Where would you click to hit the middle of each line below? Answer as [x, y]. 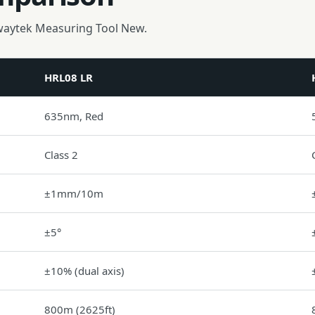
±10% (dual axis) [84, 271]
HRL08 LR [69, 77]
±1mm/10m [74, 193]
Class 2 [61, 155]
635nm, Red [74, 116]
